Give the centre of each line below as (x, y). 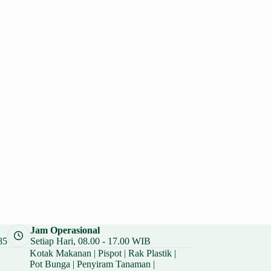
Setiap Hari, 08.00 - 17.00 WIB (90, 241)
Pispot (109, 253)
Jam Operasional (65, 230)
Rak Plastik (150, 253)
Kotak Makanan (60, 253)
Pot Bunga (50, 264)
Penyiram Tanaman (113, 264)
